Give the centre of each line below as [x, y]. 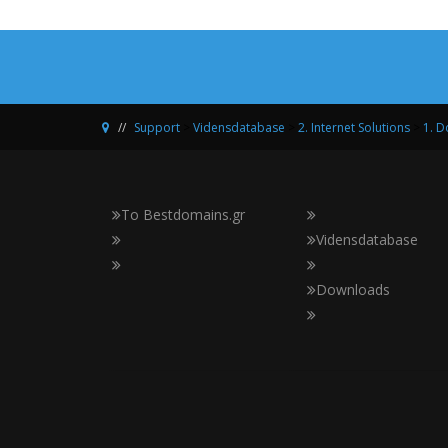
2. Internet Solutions [354, 127]
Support [157, 127]
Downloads [353, 289]
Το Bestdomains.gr [183, 214]
